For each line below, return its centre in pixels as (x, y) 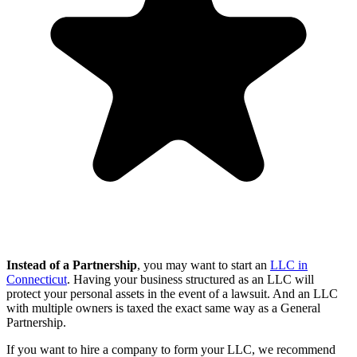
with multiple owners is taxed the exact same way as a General (163, 308)
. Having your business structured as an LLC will (190, 280)
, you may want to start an (204, 265)
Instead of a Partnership (72, 265)
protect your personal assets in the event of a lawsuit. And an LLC (172, 294)
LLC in (289, 265)
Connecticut (37, 280)
